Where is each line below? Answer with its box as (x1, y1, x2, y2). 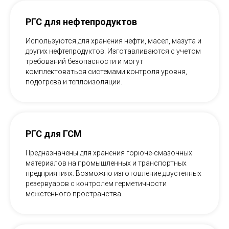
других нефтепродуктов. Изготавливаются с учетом (26, 47, 201, 56)
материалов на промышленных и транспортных (26, 159, 187, 168)
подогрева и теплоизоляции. (26, 78, 122, 86)
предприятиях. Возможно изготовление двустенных (26, 169, 201, 178)
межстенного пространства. (26, 190, 123, 198)
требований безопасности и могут (26, 57, 143, 66)
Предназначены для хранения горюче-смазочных (26, 149, 192, 157)
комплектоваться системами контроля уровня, (26, 67, 187, 76)
